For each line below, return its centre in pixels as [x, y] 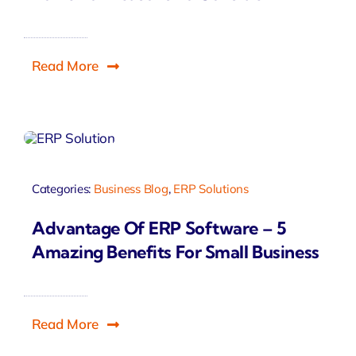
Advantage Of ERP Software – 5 [159, 228]
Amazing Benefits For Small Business [175, 252]
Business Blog [131, 188]
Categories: [62, 188]
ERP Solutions [211, 188]
